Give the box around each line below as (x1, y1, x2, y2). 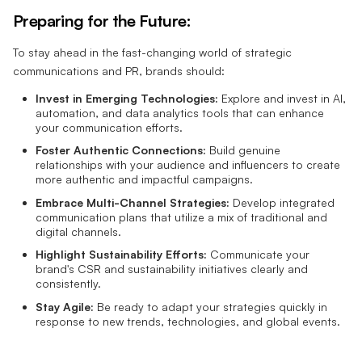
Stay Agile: (36, 299, 94, 314)
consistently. (36, 276, 101, 291)
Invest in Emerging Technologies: (36, 90, 218, 105)
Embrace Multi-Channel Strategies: (36, 195, 229, 209)
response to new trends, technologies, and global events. (36, 314, 340, 328)
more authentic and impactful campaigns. (36, 172, 253, 187)
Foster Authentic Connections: (36, 143, 206, 158)
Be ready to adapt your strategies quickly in (94, 299, 327, 314)
